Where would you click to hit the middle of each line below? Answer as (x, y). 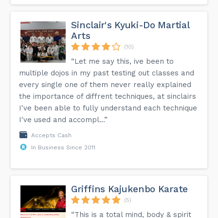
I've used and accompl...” (64, 119)
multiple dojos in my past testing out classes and (107, 73)
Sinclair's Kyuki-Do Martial (130, 25)
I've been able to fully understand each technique (108, 108)
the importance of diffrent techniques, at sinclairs (108, 96)
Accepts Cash (52, 135)
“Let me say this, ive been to (123, 61)
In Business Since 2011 (64, 147)
